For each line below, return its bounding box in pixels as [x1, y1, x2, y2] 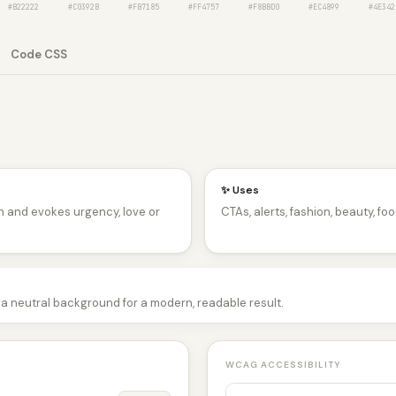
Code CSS [11, 47, 67, 62]
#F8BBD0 [247, 3, 279, 11]
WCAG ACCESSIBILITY [225, 358, 341, 370]
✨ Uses [221, 182, 259, 197]
